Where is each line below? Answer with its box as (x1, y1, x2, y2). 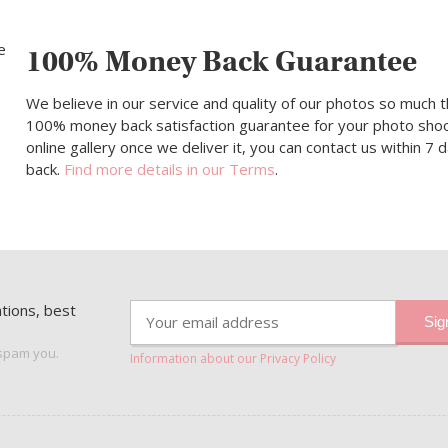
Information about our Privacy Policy (129, 350, 336, 368)
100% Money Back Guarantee (25, 44, 417, 80)
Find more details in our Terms (63, 159, 275, 180)
